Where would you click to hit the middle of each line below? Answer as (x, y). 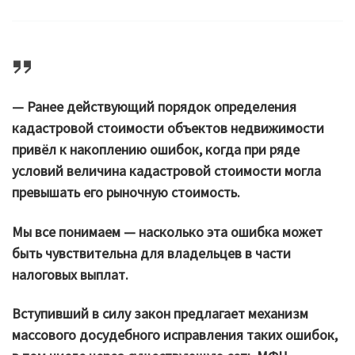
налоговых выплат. (70, 274)
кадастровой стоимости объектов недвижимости (168, 128)
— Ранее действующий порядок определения (154, 107)
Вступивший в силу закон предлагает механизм (160, 314)
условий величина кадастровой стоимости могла (166, 171)
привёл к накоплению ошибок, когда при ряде (156, 150)
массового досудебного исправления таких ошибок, (175, 335)
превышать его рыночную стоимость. (126, 193)
